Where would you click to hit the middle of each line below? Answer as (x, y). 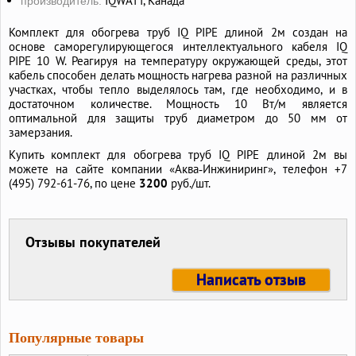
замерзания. (41, 133)
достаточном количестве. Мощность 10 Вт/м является (178, 104)
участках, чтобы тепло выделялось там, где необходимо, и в (178, 90)
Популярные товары (76, 338)
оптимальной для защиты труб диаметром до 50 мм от (178, 118)
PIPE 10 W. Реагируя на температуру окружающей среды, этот (178, 61)
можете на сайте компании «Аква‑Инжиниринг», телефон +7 (178, 169)
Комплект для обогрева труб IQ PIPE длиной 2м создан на (178, 33)
